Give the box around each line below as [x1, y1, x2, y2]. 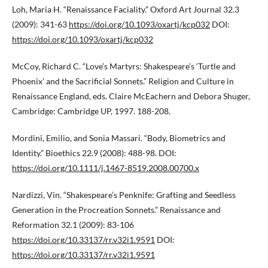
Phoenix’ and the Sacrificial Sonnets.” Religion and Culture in [12, 76, 234, 86]
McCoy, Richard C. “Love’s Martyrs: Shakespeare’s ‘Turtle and [12, 61, 236, 71]
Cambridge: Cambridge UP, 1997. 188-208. [12, 106, 170, 116]
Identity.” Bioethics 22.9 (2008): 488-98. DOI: [12, 148, 176, 158]
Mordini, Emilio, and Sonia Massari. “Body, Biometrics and [12, 133, 226, 143]
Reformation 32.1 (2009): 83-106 [12, 220, 134, 230]
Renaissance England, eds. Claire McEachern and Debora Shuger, [12, 91, 250, 101]
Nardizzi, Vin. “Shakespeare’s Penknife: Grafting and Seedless [12, 190, 236, 200]
